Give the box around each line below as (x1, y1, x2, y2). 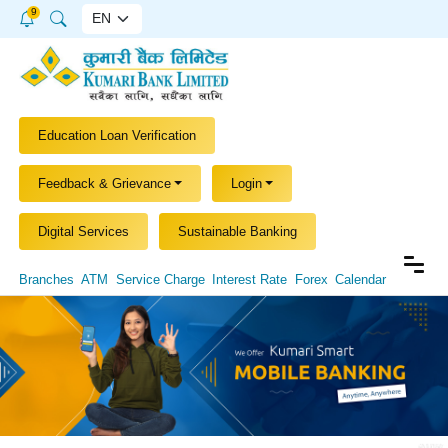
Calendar (335, 271, 387, 287)
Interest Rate (212, 271, 288, 287)
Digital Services (37, 224, 129, 239)
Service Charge (115, 271, 205, 287)
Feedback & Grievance (37, 175, 171, 191)
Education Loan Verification (37, 127, 196, 143)
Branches (18, 271, 74, 287)
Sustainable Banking (177, 224, 297, 239)
